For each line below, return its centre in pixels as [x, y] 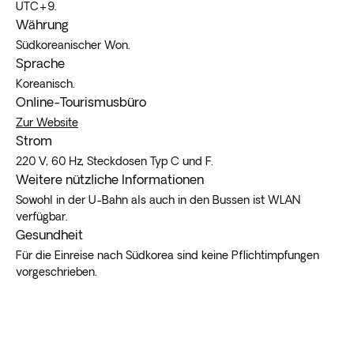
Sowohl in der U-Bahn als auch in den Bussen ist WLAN [158, 200]
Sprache [40, 63]
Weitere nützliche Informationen [110, 179]
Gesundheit [49, 234]
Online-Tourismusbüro [81, 102]
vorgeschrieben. [56, 271]
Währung [42, 24]
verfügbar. [42, 216]
